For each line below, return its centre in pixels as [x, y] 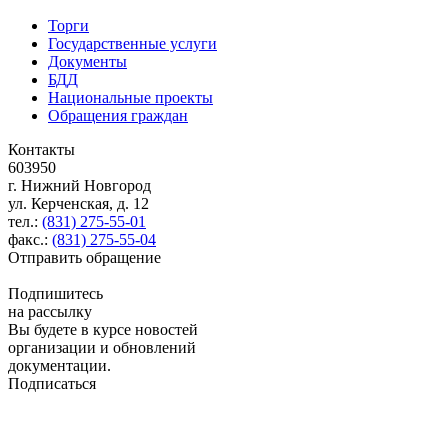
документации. [59, 365]
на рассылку [50, 311]
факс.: [30, 239]
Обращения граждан [118, 115]
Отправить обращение [84, 257]
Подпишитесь [55, 293]
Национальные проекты [130, 97]
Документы [87, 61]
